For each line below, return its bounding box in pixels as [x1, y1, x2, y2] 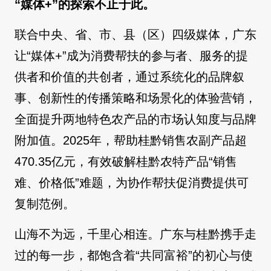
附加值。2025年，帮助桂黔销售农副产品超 [15, 134, 247, 148]
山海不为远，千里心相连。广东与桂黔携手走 [15, 227, 256, 241]
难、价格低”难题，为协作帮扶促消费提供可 [15, 176, 249, 190]
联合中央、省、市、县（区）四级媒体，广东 [15, 28, 256, 42]
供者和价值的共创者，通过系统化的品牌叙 [15, 70, 244, 84]
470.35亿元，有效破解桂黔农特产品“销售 [15, 155, 237, 169]
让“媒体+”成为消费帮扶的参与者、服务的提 [15, 49, 248, 63]
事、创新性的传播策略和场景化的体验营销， [15, 91, 256, 105]
